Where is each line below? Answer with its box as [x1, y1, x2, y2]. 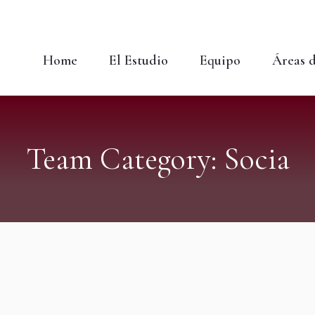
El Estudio [109, 52, 168, 69]
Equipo [200, 52, 240, 69]
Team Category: [25, 140, 224, 178]
